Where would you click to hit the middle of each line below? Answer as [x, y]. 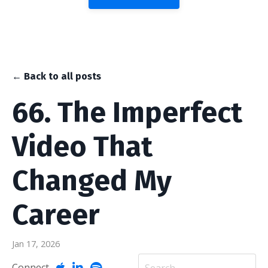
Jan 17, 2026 [36, 244]
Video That [82, 147]
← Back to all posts [57, 77]
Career [56, 215]
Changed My [92, 181]
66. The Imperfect [127, 113]
